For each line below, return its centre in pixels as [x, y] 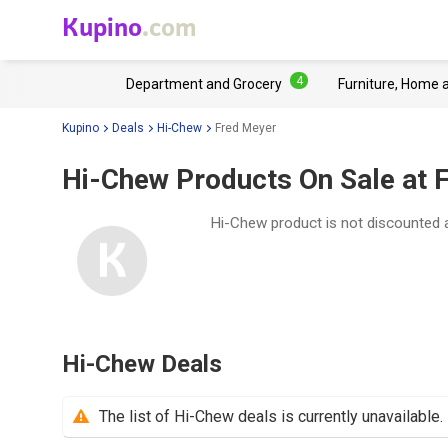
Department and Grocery [204, 84]
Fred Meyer [245, 127]
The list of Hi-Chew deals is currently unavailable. [271, 416]
